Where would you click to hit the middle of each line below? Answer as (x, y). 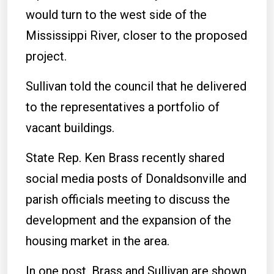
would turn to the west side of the (116, 15)
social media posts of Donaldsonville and (136, 179)
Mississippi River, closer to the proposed (136, 35)
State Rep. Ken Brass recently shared (125, 158)
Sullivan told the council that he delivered (136, 86)
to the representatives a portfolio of (123, 107)
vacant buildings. (70, 128)
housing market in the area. (98, 241)
